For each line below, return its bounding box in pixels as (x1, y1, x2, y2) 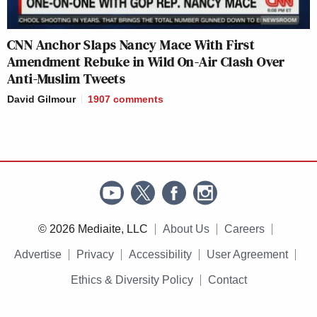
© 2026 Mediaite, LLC (38, 222, 148, 235)
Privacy (76, 248, 114, 260)
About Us (162, 222, 209, 235)
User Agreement (207, 248, 288, 260)
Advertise (14, 248, 62, 260)
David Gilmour (7, 93, 76, 105)
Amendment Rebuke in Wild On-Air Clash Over (7, 51, 285, 71)
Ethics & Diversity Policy (70, 273, 193, 286)
